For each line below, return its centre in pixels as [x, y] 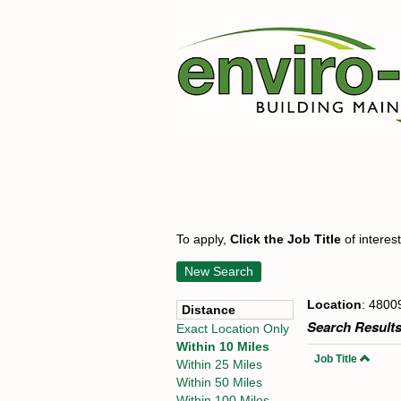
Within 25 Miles [219, 364]
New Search [219, 271]
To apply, [203, 239]
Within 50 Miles [219, 382]
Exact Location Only [233, 328]
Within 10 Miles [223, 346]
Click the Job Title [286, 239]
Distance [209, 310]
